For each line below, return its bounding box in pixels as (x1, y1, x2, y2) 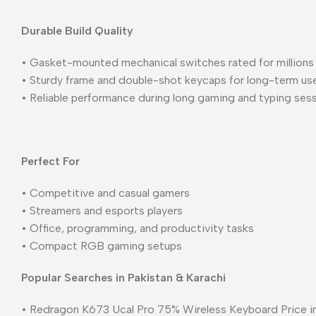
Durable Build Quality (21, 23, 133, 37)
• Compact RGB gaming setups (21, 238, 182, 253)
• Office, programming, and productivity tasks (21, 221, 254, 235)
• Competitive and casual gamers (21, 186, 190, 200)
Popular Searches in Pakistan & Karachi (21, 270, 226, 284)
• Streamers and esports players (21, 203, 183, 217)
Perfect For (21, 154, 80, 168)
